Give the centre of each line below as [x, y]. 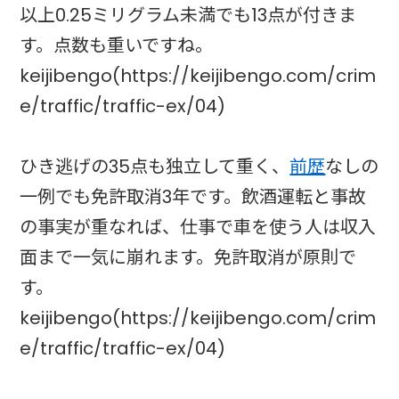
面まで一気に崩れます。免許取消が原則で [188, 257]
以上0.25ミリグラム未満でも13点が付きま [188, 15]
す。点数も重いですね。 [117, 45]
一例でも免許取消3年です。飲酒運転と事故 [193, 196]
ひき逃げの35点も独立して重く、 [155, 166]
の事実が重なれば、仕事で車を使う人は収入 [198, 227]
